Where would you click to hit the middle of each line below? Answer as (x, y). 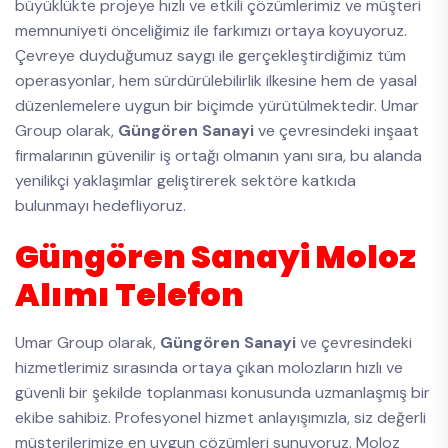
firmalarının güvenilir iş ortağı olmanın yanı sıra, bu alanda (218, 155)
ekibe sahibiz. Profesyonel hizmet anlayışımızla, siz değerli (220, 417)
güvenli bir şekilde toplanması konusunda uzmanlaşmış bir (222, 392)
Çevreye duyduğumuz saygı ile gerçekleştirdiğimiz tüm (210, 55)
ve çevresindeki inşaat (338, 130)
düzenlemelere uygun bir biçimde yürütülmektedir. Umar (217, 105)
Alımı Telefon (129, 294)
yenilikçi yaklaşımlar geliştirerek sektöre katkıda (185, 180)
